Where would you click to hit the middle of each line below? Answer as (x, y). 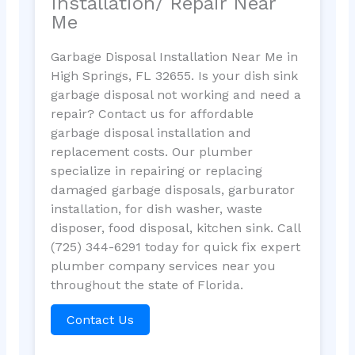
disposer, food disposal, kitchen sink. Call (175, 227)
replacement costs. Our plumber (151, 151)
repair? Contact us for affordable (152, 113)
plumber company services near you (163, 265)
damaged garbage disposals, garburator (172, 189)
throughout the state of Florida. (147, 284)
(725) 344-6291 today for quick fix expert (175, 246)
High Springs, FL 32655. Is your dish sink (174, 75)
